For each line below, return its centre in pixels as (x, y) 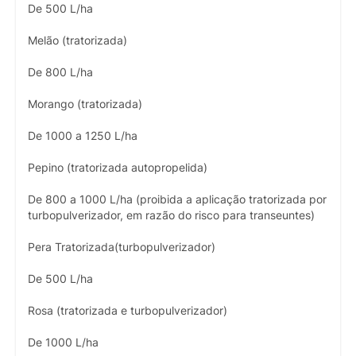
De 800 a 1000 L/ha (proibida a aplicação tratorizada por (177, 199)
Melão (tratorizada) (77, 40)
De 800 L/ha (60, 72)
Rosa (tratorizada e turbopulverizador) (128, 310)
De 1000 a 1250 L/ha (83, 135)
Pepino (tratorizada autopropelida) (118, 167)
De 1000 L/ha (63, 342)
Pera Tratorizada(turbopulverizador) (122, 247)
